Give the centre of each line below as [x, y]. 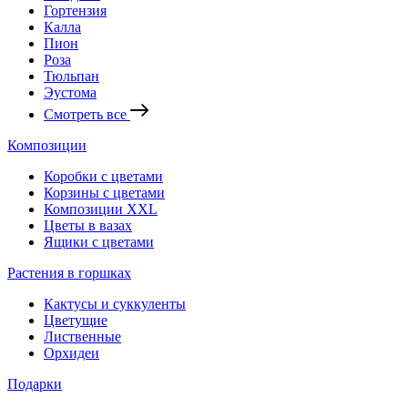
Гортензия [75, 10]
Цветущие [76, 320]
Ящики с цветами [99, 241]
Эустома [70, 92]
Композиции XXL [101, 209]
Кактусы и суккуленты [115, 303]
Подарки [35, 383]
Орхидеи [71, 352]
